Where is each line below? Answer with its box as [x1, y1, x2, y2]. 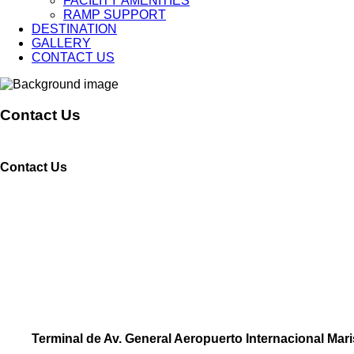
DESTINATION [32, 22, 117, 36]
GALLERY [32, 36, 91, 50]
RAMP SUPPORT [63, 8, 166, 21]
